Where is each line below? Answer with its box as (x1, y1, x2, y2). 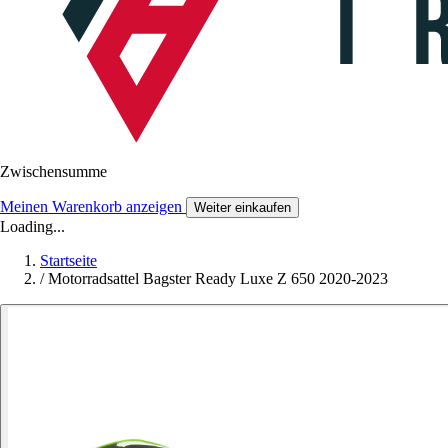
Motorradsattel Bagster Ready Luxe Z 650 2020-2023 (48, 269, 388, 287)
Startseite (40, 251, 97, 269)
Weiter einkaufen (194, 199, 291, 215)
